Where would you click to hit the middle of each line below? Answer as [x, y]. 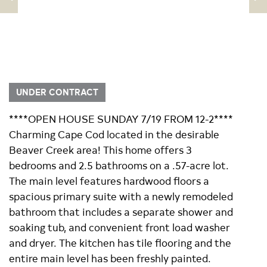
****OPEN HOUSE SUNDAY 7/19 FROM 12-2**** [121, 118]
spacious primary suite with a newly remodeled [121, 196]
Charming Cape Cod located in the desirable [114, 134]
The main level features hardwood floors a [109, 180]
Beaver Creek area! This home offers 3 [100, 149]
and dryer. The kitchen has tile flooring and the [120, 242]
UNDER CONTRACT [57, 92]
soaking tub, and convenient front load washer [119, 227]
